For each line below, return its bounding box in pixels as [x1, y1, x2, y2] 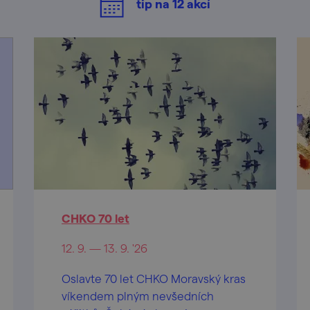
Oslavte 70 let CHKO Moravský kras [62, 271, 246, 285]
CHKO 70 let [62, 211, 129, 225]
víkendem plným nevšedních [62, 289, 214, 302]
